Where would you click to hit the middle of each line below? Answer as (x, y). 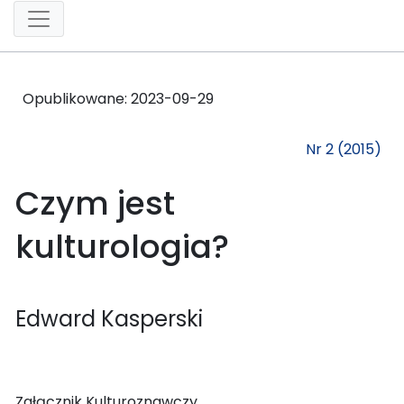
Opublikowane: (77, 98)
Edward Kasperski (109, 318)
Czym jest (95, 203)
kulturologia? (138, 246)
